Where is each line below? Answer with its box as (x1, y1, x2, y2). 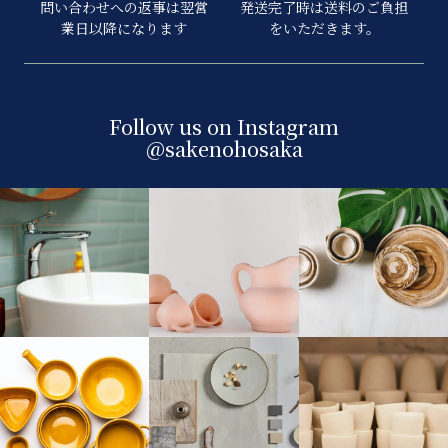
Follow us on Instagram (109, 111, 339, 141)
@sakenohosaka (145, 133, 303, 163)
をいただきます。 (268, 17, 380, 38)
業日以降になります (61, 17, 187, 38)
